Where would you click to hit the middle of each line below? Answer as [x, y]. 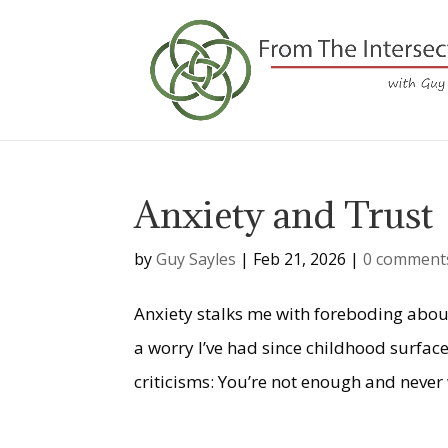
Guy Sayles [196, 259]
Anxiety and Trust [284, 214]
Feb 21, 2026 [300, 259]
